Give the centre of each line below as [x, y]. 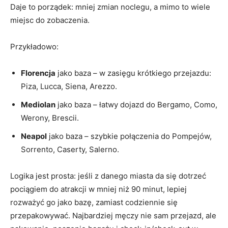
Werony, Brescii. [50, 118]
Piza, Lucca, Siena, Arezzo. [69, 87]
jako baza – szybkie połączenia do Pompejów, [129, 136]
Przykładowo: [34, 47]
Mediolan [38, 105]
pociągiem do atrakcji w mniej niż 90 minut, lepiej [98, 189]
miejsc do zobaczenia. [50, 20]
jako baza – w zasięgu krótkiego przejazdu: [133, 73]
